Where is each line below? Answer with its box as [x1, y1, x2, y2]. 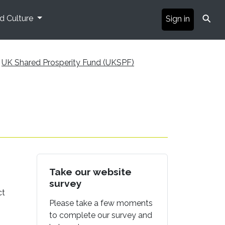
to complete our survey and [49, 210, 152, 220]
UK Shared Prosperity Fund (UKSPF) [2, 57, 134, 67]
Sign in [166, 14, 190, 24]
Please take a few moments [49, 198, 153, 208]
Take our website [49, 166, 132, 177]
